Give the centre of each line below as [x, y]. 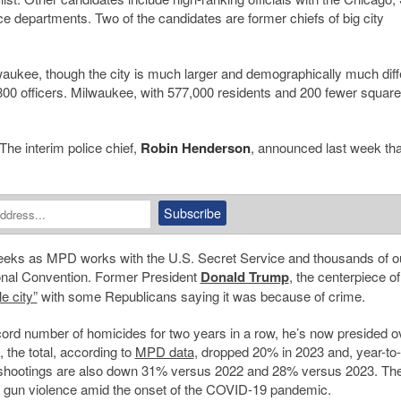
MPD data [164, 352]
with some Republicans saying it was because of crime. [201, 296]
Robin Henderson [195, 148]
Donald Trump [244, 277]
